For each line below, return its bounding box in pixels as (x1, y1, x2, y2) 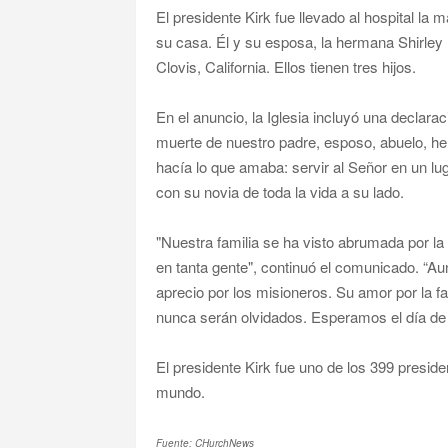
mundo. (155, 381, 205, 403)
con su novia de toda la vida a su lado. (155, 181, 404, 203)
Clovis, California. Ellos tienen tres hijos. (155, 56, 416, 78)
